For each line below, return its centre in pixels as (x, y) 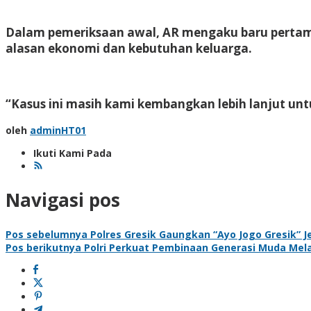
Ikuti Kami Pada (73, 153)
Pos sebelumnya (47, 234)
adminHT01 (58, 130)
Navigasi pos (63, 200)
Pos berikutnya (43, 247)
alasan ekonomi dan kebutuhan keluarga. (129, 48)
